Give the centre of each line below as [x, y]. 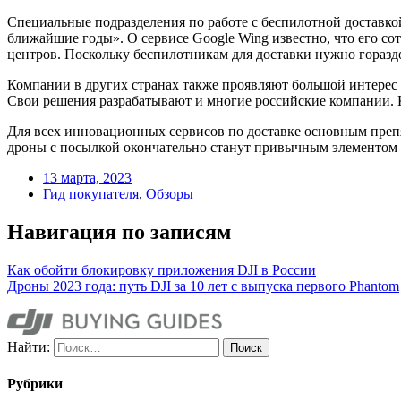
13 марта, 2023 [87, 177]
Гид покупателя [91, 193]
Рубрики [35, 383]
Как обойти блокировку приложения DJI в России [162, 269]
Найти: [29, 346]
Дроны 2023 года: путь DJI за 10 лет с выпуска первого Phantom [203, 286]
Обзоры [170, 193]
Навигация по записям [119, 231]
